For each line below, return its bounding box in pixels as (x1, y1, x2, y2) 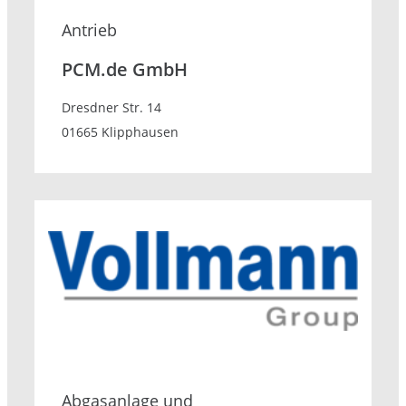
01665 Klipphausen (62, 123, 179, 141)
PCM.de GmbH (62, 57, 188, 82)
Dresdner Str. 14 (62, 99, 161, 117)
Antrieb (62, 19, 117, 42)
